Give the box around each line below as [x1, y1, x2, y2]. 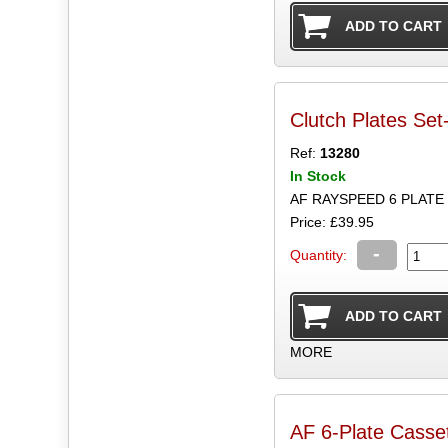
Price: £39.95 [289, 213, 374, 230]
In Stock [289, 167, 346, 184]
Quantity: [289, 246, 347, 263]
